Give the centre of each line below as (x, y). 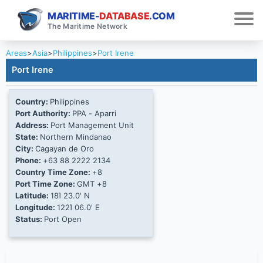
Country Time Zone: (54, 172)
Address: (33, 125)
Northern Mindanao (76, 137)
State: (28, 137)
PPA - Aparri (94, 114)
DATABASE (124, 16)
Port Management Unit (92, 125)
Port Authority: (44, 114)
